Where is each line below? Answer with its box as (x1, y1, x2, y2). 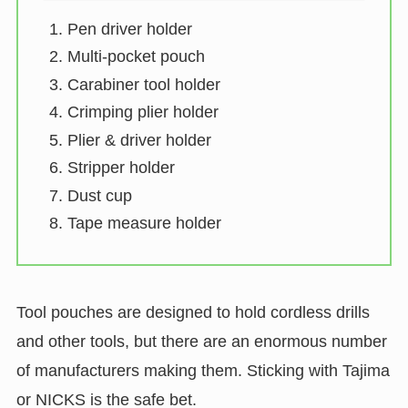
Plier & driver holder (66, 130, 211, 149)
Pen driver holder (66, 19, 192, 38)
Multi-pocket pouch (66, 47, 205, 66)
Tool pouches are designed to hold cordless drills (15, 303, 370, 322)
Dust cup (66, 186, 132, 205)
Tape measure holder (66, 214, 221, 233)
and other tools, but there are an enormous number (15, 332, 387, 352)
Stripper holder (66, 158, 175, 178)
